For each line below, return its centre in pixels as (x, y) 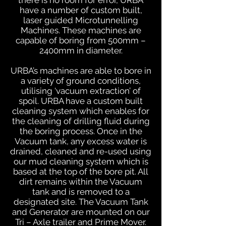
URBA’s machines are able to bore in (81, 71)
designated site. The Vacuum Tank (81, 202)
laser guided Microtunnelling (81, 20)
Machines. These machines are (81, 30)
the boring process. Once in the (81, 131)
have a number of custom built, (81, 10)
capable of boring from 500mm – (81, 40)
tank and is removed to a (81, 192)
